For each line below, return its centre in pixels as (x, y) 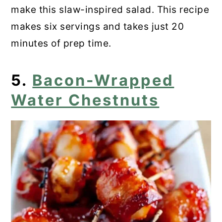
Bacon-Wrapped (103, 80)
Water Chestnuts (85, 100)
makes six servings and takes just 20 (98, 26)
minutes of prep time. (61, 43)
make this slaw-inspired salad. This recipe (110, 9)
